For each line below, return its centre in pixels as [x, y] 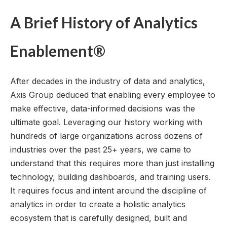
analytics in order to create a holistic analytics [98, 204]
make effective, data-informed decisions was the [103, 109]
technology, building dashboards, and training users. [110, 177]
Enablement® [58, 51]
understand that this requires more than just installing [112, 163]
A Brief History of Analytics [104, 22]
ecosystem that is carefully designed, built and [99, 218]
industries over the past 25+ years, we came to [101, 150]
